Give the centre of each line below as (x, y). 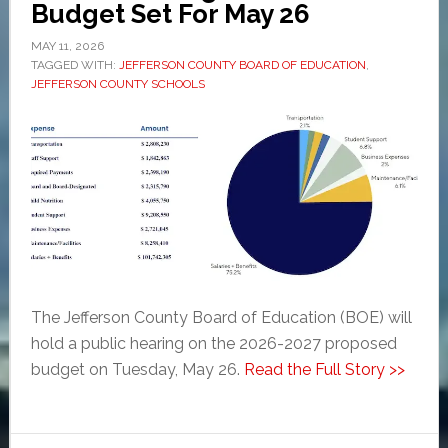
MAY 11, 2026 (67, 46)
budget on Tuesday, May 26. (137, 370)
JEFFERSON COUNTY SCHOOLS (117, 84)
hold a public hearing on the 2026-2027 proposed (213, 344)
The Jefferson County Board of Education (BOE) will (221, 318)
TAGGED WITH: (74, 65)
